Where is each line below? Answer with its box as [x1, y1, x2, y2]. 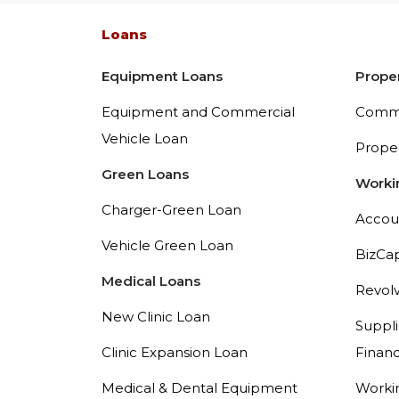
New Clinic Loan [102, 307, 210, 325]
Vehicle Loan [102, 129, 188, 147]
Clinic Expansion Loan [102, 343, 248, 361]
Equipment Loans [102, 67, 223, 85]
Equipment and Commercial [102, 102, 295, 120]
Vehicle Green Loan [102, 236, 233, 254]
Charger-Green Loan [102, 200, 241, 218]
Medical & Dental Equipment [102, 379, 297, 396]
